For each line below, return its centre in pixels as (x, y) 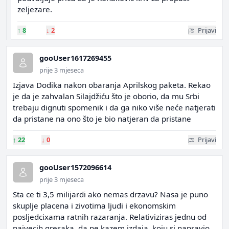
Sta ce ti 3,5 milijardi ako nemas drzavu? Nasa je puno (110, 194)
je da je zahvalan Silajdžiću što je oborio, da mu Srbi (106, 96)
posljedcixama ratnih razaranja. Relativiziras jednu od (110, 217)
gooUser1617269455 (75, 58)
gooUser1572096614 (75, 167)
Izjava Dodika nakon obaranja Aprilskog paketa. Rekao (112, 85)
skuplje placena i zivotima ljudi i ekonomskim (94, 205)
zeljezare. (35, 9)
